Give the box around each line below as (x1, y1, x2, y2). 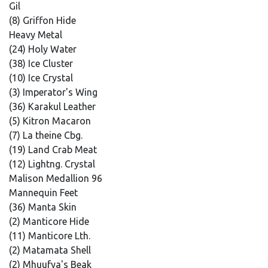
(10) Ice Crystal (9, 72, 75, 83)
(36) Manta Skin (9, 202, 79, 212)
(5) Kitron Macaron (9, 115, 93, 126)
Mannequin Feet (9, 187, 80, 198)
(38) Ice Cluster (9, 58, 75, 69)
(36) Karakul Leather (9, 101, 98, 112)
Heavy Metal (9, 29, 65, 40)
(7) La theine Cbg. (9, 130, 85, 141)
